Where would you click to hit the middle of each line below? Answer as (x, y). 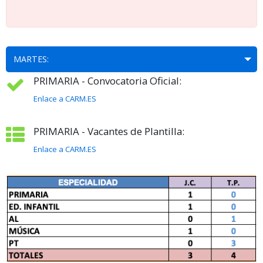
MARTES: (31, 59)
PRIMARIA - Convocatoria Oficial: (107, 81)
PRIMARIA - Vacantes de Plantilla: (109, 131)
